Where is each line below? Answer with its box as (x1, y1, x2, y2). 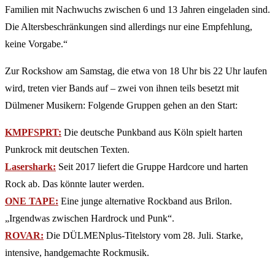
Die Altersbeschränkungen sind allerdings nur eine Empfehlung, (5, 21, 252, 33)
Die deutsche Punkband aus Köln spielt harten (61, 127, 242, 138)
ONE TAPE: (5, 196, 58, 207)
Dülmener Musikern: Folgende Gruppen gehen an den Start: (5, 100, 238, 111)
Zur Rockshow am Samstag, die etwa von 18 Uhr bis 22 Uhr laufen (5, 66, 267, 77)
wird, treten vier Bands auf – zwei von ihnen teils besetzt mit (5, 83, 239, 94)
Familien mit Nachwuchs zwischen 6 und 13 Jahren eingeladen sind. (5, 4, 270, 15)
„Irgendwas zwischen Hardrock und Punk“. (5, 213, 174, 224)
